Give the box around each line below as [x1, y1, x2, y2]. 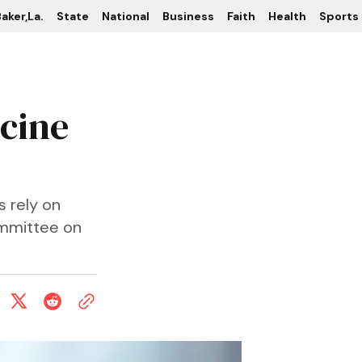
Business [162, 9, 214, 23]
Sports [319, 9, 359, 23]
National [102, 9, 149, 23]
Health [268, 9, 306, 23]
